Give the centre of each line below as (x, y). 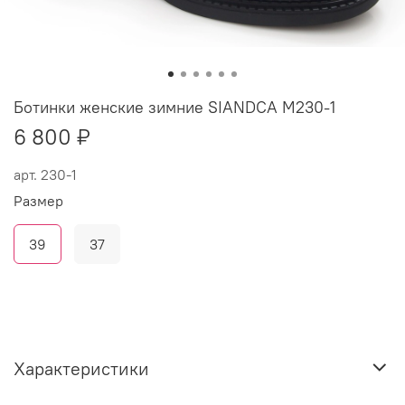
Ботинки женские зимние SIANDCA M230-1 (174, 107)
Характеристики (81, 369)
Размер (38, 201)
